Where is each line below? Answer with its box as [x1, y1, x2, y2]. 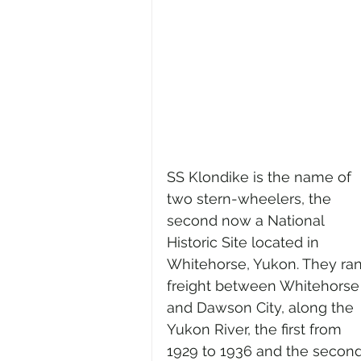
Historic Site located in [167, 233, 323, 251]
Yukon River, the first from [167, 320, 346, 338]
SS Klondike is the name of [167, 168, 355, 185]
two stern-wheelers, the [167, 189, 335, 207]
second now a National [167, 211, 328, 229]
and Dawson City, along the [167, 298, 358, 316]
